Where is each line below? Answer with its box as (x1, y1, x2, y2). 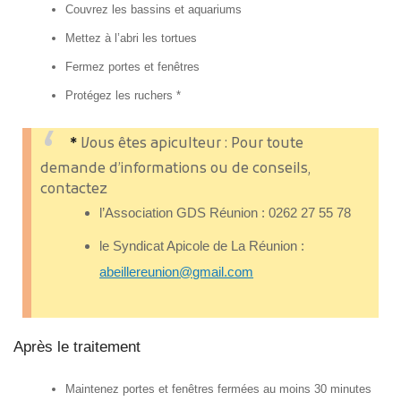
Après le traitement (13, 337, 141, 356)
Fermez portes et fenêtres (65, 60, 200, 74)
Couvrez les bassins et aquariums (65, 3, 243, 17)
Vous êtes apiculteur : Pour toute (77, 135, 304, 154)
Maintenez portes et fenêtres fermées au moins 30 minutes (65, 382, 372, 397)
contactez (40, 181, 107, 200)
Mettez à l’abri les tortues (65, 31, 198, 46)
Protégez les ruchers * (65, 89, 182, 103)
